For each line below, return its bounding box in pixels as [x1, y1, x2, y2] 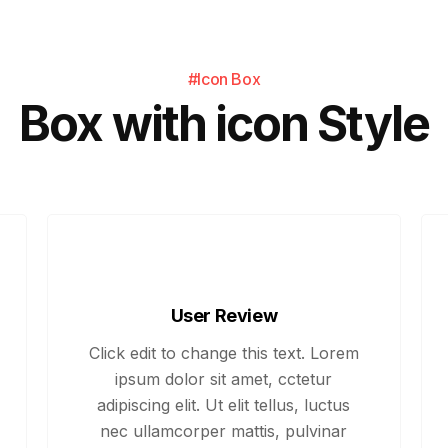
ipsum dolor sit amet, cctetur [115, 369, 333, 389]
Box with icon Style [19, 94, 429, 153]
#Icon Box [187, 69, 261, 89]
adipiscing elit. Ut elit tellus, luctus [97, 395, 351, 415]
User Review [170, 305, 278, 326]
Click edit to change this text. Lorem [88, 343, 359, 363]
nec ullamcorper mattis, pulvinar [100, 421, 348, 441]
